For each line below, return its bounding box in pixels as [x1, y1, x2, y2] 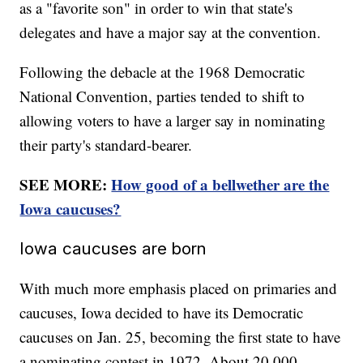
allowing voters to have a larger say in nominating [19, 110, 327, 131]
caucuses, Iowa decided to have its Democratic [19, 302, 304, 323]
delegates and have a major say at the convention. [19, 22, 327, 43]
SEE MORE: [19, 173, 112, 196]
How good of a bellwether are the [111, 173, 330, 196]
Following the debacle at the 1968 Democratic [19, 62, 305, 83]
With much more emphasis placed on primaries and [19, 278, 338, 299]
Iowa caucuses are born [19, 238, 207, 259]
